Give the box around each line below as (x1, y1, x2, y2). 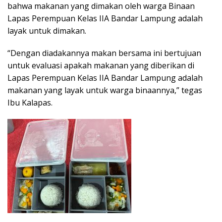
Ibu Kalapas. (7, 97, 53, 109)
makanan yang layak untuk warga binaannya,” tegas (7, 85, 202, 96)
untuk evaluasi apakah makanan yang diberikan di (7, 60, 194, 71)
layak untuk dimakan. (7, 25, 86, 37)
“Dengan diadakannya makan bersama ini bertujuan (7, 48, 201, 59)
